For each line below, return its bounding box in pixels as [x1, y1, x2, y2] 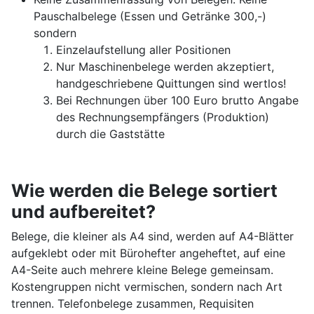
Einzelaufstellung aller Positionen [56, 43, 231, 57]
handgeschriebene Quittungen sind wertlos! [56, 76, 286, 91]
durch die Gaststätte [56, 127, 165, 142]
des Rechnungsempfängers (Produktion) [56, 110, 269, 125]
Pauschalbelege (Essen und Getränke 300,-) [34, 9, 266, 24]
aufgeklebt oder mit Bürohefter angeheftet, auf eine [11, 246, 285, 261]
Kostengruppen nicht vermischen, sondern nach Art [11, 280, 282, 294]
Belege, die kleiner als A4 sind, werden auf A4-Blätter [11, 229, 294, 244]
